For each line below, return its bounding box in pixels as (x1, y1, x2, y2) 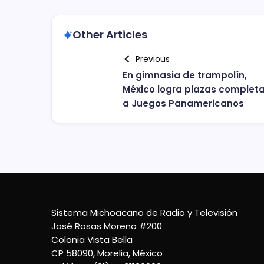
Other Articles (72, 27, 147, 42)
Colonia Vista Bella (51, 233, 133, 246)
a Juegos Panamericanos (123, 97, 244, 110)
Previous (135, 53, 170, 65)
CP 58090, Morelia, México (51, 247, 163, 259)
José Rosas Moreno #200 (51, 220, 162, 232)
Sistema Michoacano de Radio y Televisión (51, 206, 237, 219)
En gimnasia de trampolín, (123, 69, 247, 81)
